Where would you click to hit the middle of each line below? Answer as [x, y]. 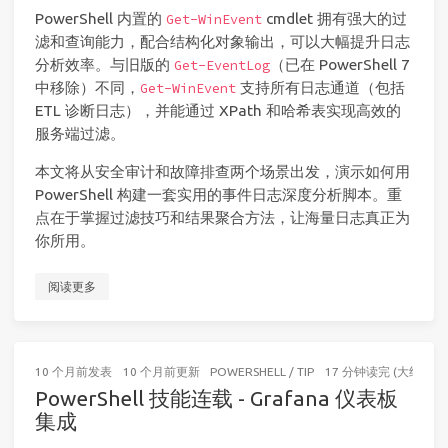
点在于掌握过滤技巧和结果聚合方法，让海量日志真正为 [222, 218]
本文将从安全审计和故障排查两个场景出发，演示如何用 [222, 172]
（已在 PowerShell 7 [340, 64]
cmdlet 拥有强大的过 [334, 18]
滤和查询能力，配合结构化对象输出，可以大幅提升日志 [222, 41]
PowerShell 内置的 [100, 18]
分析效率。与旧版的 [104, 64]
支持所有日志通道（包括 [320, 87]
